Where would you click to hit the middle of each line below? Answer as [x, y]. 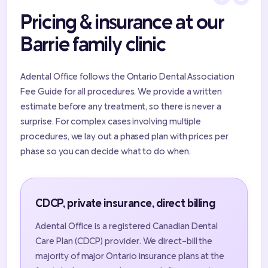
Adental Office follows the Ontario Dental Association [127, 76]
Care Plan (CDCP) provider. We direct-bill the [124, 241]
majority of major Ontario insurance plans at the [130, 256]
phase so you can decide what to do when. [106, 151]
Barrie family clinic [93, 43]
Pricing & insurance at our [123, 21]
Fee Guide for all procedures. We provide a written [121, 91]
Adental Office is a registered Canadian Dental [127, 226]
